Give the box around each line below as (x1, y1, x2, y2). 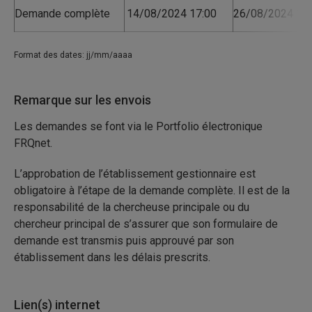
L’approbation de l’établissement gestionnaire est (14, 167, 256, 180)
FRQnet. (14, 136, 52, 150)
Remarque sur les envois (14, 93, 151, 107)
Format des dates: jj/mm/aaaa (14, 50, 132, 60)
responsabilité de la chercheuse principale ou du (14, 201, 249, 214)
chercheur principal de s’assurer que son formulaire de (14, 217, 278, 231)
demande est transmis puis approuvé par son (14, 234, 234, 247)
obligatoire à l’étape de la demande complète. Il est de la (14, 184, 290, 197)
